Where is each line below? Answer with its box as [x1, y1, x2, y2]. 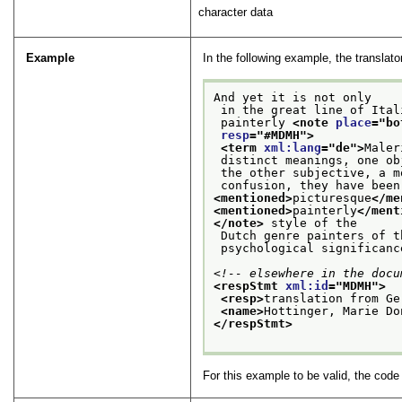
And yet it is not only [214, 90, 372, 104]
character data [198, 4, 274, 19]
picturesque [293, 190, 372, 205]
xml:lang [264, 140, 322, 154]
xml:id [285, 278, 329, 293]
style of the [264, 215, 358, 230]
